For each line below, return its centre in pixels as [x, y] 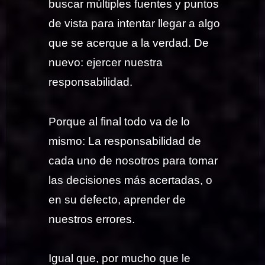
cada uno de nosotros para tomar [133, 160]
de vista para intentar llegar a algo [135, 24]
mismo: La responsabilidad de [125, 141]
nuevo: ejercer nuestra [106, 63]
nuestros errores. [92, 219]
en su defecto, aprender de [117, 199]
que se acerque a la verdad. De [129, 43]
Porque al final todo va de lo [119, 121]
